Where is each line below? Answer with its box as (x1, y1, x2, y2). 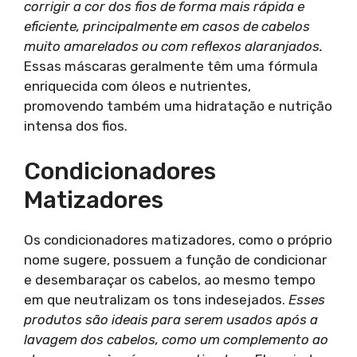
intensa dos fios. (24, 118, 127, 134)
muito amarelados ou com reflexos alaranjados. (24, 38, 323, 54)
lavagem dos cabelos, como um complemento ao (24, 331, 328, 347)
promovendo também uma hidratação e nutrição (24, 98, 332, 114)
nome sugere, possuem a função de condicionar (24, 251, 327, 268)
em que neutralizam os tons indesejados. (24, 291, 288, 308)
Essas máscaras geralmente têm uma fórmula (24, 58, 318, 74)
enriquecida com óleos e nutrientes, (24, 78, 251, 94)
